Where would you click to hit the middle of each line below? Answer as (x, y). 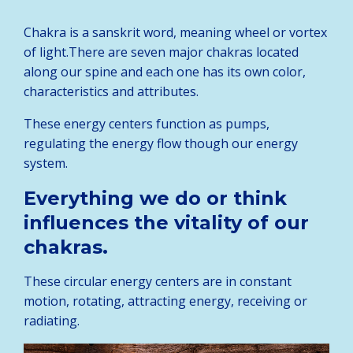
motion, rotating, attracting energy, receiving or (165, 301)
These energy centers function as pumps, (147, 123)
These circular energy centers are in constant (158, 281)
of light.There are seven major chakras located (161, 52)
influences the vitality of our (166, 222)
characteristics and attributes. (111, 91)
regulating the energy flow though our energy (161, 143)
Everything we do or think (155, 198)
